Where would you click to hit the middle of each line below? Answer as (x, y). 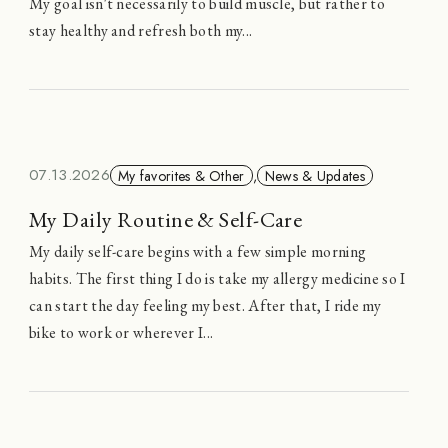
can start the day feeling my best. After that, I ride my (205, 306)
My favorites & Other (181, 175)
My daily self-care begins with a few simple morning (198, 252)
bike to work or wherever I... (121, 333)
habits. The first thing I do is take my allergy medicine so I (217, 279)
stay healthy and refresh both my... (141, 30)
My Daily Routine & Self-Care (166, 220)
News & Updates (314, 175)
